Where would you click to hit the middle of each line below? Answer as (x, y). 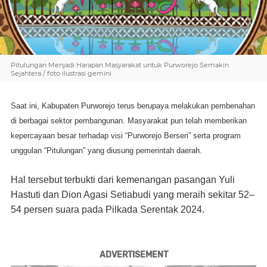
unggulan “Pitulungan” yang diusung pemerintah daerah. (106, 150)
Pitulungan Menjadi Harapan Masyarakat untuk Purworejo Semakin (120, 65)
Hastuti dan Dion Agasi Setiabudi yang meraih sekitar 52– (133, 194)
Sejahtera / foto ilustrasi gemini (61, 73)
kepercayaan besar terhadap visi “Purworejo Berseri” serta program (126, 135)
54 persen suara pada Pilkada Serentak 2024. (108, 209)
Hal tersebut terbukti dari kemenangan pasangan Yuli (123, 179)
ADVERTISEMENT (133, 254)
